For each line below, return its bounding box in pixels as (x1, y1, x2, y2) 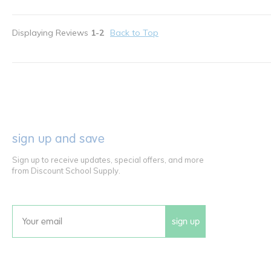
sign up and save (12, 131, 105, 147)
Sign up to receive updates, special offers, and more (12, 155, 204, 165)
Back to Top (110, 27, 158, 39)
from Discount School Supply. (12, 166, 120, 176)
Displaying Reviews (12, 27, 91, 39)
